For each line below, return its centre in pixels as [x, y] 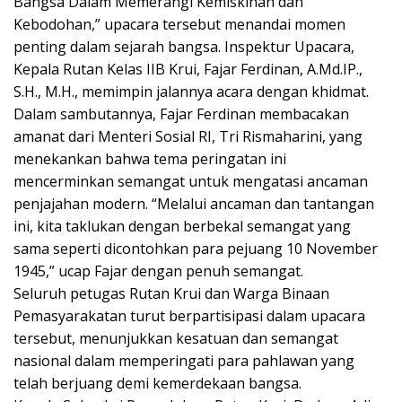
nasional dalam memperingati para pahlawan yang [184, 360]
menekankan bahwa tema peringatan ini [150, 158]
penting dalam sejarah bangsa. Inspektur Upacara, [184, 46]
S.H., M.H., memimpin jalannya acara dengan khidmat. [191, 91]
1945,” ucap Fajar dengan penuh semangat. [158, 271]
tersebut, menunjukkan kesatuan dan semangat [176, 338]
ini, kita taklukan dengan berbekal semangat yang [182, 226]
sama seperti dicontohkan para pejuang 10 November [196, 248]
